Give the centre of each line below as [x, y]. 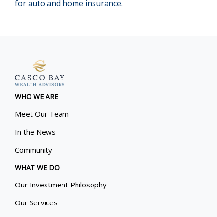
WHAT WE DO [38, 167]
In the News [36, 132]
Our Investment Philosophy [61, 184]
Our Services [37, 202]
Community [34, 149]
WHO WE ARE [37, 96]
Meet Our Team [42, 114]
